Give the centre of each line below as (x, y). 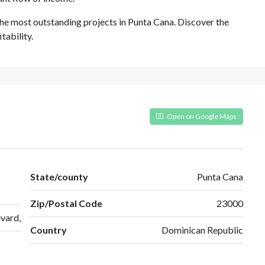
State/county (59, 177)
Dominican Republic (202, 230)
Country (48, 230)
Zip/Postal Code (66, 203)
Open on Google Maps (201, 117)
